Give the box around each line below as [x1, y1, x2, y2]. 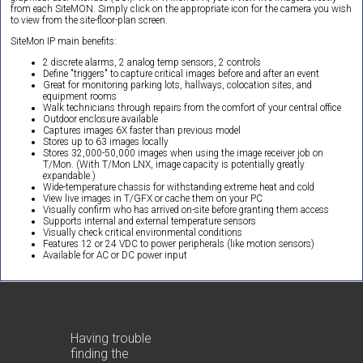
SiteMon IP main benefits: [11, 36, 117, 48]
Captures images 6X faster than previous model [43, 125, 241, 137]
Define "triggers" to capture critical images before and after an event [43, 68, 319, 80]
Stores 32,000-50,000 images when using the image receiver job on [43, 147, 323, 160]
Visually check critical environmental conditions [43, 227, 242, 239]
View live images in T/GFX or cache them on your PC [43, 193, 263, 205]
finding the [70, 345, 129, 361]
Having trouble [70, 330, 152, 346]
